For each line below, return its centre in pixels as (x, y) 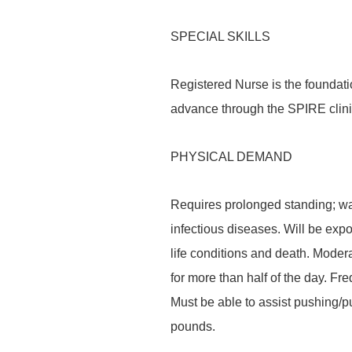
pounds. (193, 326)
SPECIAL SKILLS (220, 37)
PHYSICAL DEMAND (231, 157)
